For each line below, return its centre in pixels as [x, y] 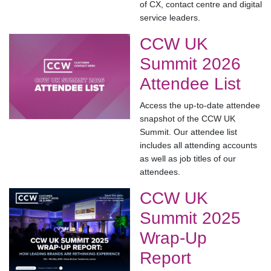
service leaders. [170, 18]
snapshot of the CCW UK [188, 119]
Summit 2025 [190, 218]
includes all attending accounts [198, 145]
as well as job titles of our [188, 159]
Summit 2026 [190, 64]
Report [165, 258]
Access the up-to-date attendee [200, 106]
